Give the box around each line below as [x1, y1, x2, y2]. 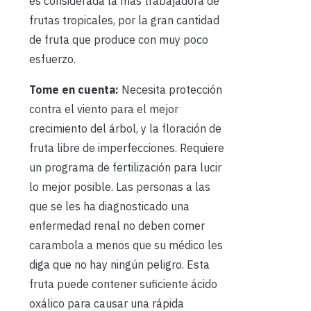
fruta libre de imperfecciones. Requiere [29, 141, 224, 155]
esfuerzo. [29, 52, 76, 67]
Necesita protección [119, 83, 222, 97]
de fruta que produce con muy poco [29, 33, 208, 47]
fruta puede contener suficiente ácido [29, 277, 217, 292]
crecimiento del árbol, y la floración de [29, 121, 221, 136]
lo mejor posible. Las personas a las [29, 180, 210, 194]
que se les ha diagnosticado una [29, 199, 190, 214]
